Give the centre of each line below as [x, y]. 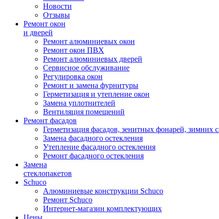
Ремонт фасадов [50, 120]
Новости [57, 6]
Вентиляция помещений [84, 111]
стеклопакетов [48, 173]
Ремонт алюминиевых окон [89, 41]
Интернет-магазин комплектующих [102, 208]
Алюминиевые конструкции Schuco [103, 191]
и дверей [38, 32]
